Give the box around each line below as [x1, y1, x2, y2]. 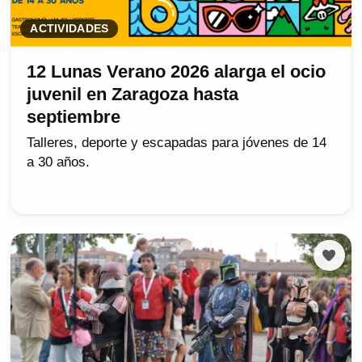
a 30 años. [27, 154, 90, 170]
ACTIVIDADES [30, 22, 109, 35]
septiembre [27, 106, 121, 127]
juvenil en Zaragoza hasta [27, 83, 239, 104]
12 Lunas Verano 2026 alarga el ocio [27, 61, 326, 82]
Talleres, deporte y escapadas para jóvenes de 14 [27, 134, 327, 150]
